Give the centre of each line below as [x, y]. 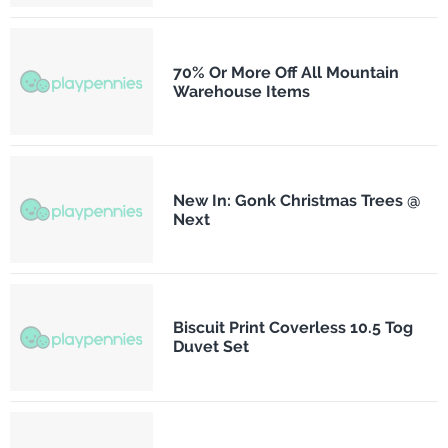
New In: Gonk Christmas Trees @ [296, 200]
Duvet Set [210, 347]
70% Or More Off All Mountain [285, 72]
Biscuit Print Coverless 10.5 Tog [292, 328]
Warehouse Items [241, 91]
